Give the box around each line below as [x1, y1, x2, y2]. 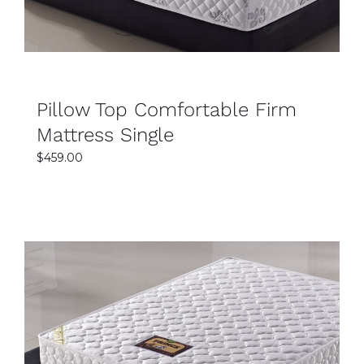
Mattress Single [37, 123, 174, 146]
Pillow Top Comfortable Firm [37, 97, 297, 121]
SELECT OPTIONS [134, 335, 230, 347]
